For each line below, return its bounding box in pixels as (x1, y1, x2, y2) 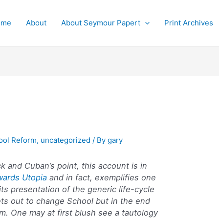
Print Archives (164, 18, 213, 27)
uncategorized (41, 135, 91, 145)
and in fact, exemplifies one (47, 173, 156, 183)
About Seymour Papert (61, 18, 140, 27)
